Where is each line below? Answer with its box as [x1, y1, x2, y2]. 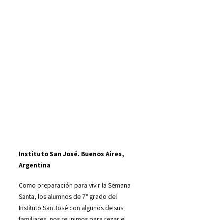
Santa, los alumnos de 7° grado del [19, 192, 117, 201]
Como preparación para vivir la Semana [19, 181, 131, 190]
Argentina [19, 160, 51, 169]
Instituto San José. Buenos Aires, [19, 149, 124, 158]
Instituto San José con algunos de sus [19, 203, 123, 213]
